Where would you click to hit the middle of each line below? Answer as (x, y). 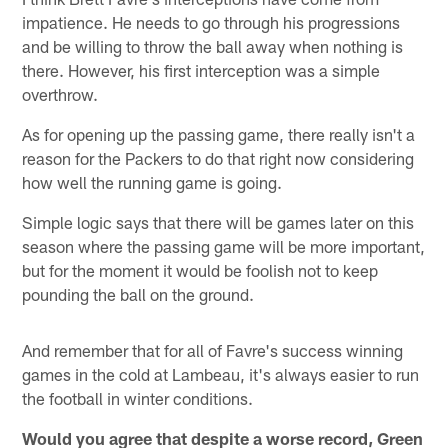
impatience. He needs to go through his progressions (211, 21)
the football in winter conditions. (138, 397)
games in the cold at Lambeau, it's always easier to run (221, 373)
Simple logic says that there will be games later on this (218, 221)
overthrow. (60, 93)
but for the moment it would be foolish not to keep (200, 269)
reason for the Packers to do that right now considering (218, 157)
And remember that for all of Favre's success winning (213, 349)
